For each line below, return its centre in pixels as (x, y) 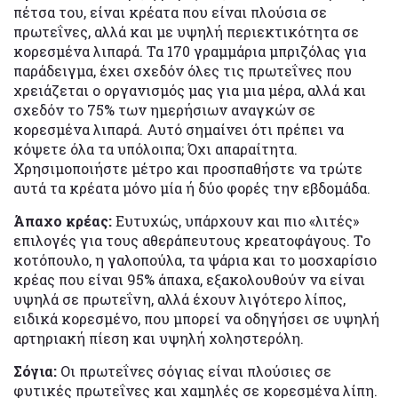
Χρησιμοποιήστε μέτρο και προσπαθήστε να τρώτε (188, 168)
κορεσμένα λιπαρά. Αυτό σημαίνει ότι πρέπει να (179, 129)
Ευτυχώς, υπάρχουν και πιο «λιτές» (235, 220)
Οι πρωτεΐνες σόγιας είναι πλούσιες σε (194, 370)
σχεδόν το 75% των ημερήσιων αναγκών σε (164, 109)
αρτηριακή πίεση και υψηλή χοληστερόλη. (159, 338)
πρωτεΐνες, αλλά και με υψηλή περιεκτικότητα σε (186, 31)
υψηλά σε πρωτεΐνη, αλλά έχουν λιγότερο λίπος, (179, 298)
